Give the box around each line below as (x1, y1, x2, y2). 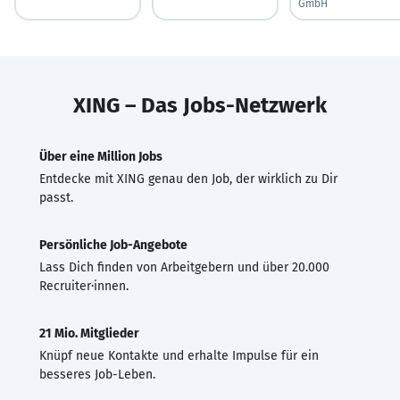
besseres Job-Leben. (39, 366, 155, 382)
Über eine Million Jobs (39, 148, 162, 164)
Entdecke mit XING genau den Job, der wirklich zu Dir (39, 171, 337, 187)
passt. (39, 189, 73, 205)
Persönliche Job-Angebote (39, 237, 187, 253)
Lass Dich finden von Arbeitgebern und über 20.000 (39, 259, 329, 275)
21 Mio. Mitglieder (39, 325, 139, 341)
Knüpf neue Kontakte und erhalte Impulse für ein (39, 347, 319, 363)
